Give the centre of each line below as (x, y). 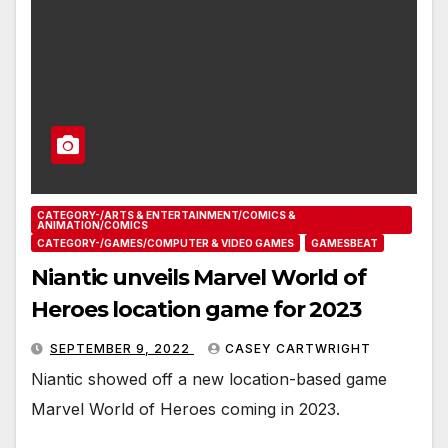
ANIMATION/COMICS (92, 224)
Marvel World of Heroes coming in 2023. (185, 408)
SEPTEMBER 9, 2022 (122, 348)
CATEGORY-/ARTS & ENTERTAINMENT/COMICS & (166, 214)
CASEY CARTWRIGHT (298, 348)
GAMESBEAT (344, 242)
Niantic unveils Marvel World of (198, 277)
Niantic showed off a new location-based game (209, 378)
